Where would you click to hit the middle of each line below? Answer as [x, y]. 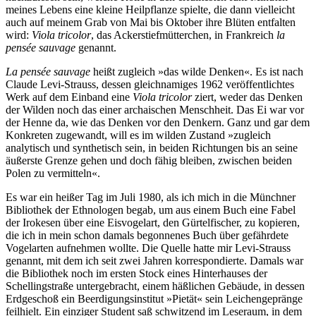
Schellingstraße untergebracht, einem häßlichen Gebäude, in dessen [155, 286]
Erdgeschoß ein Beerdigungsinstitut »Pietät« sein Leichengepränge [154, 298]
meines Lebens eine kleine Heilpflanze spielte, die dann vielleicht [150, 9]
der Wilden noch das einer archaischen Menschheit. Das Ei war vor [155, 109]
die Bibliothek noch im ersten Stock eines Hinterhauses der [136, 273]
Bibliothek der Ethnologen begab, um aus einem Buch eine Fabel [151, 209]
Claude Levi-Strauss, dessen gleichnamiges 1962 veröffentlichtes [150, 84]
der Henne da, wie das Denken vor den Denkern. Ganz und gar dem [158, 122]
